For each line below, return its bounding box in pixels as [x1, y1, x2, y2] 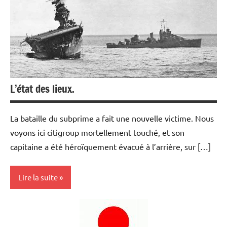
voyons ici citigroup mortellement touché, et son [10, 127, 184, 138]
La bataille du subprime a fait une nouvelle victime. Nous [10, 113, 214, 124]
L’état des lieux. [10, 82, 74, 97]
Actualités [16, 204, 50, 213]
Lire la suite [18, 172, 58, 182]
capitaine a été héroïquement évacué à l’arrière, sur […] [10, 141, 211, 152]
